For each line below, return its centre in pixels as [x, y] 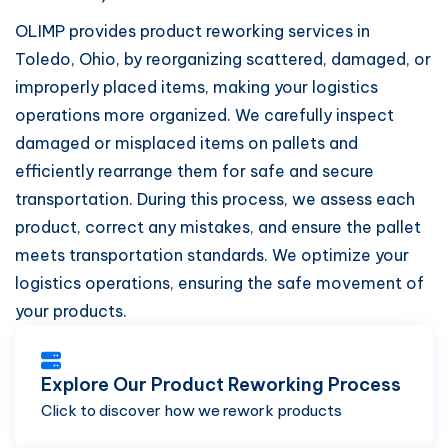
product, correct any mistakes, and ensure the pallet [218, 227]
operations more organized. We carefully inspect [204, 115]
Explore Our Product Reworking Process [221, 384]
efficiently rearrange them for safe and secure [194, 171]
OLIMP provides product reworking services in [192, 31]
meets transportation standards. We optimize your [212, 255]
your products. [71, 311]
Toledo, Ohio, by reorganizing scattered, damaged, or [223, 59]
